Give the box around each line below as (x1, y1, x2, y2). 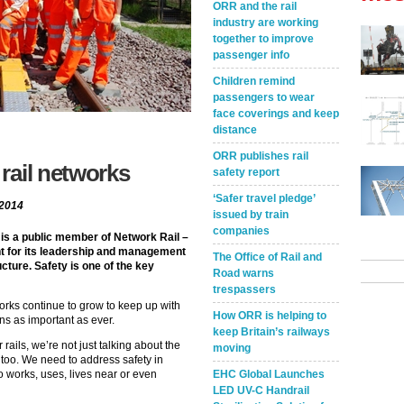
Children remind (213, 75, 295, 87)
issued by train (213, 208, 289, 221)
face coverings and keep (213, 107, 339, 120)
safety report (213, 166, 280, 179)
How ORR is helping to (213, 309, 326, 322)
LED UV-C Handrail (213, 384, 309, 397)
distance (213, 124, 257, 136)
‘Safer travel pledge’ (213, 192, 316, 205)
